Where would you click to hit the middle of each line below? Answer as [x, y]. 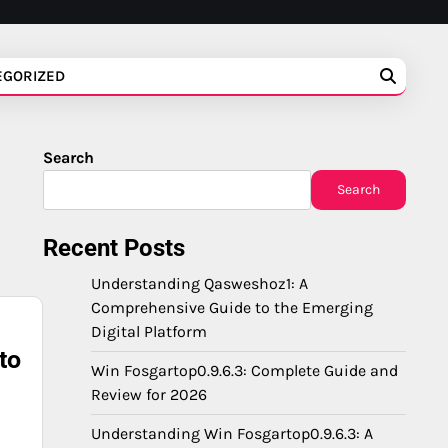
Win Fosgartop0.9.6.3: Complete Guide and [244, 370]
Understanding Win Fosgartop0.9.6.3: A [232, 433]
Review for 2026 [149, 394]
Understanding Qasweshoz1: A [199, 283]
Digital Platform [149, 331]
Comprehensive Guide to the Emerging [232, 307]
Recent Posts [114, 248]
